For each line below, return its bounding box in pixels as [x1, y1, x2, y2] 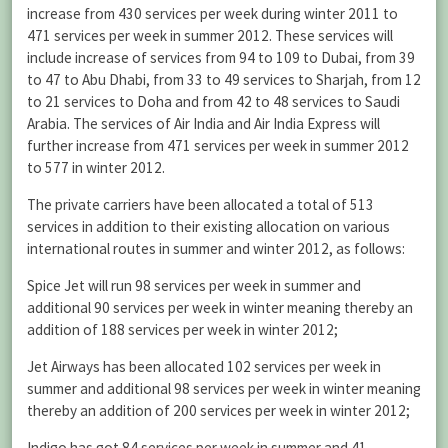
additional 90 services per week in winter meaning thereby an [27, 298, 413, 317]
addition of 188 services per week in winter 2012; [27, 320, 338, 339]
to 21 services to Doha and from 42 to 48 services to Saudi [27, 91, 400, 111]
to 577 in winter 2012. [27, 157, 165, 177]
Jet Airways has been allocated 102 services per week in [27, 357, 381, 377]
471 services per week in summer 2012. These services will [27, 25, 393, 45]
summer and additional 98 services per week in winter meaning [27, 379, 421, 399]
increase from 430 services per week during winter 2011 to [27, 3, 398, 23]
